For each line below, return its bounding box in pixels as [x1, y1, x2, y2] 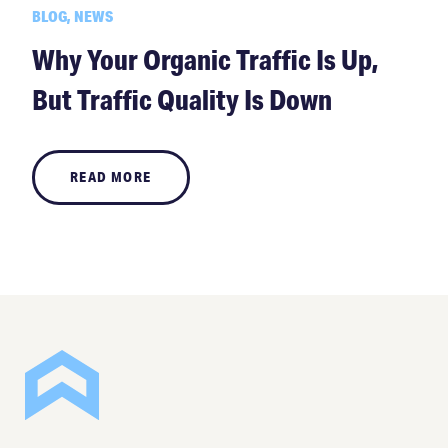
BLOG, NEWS [32, 6, 113, 27]
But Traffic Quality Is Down [32, 82, 332, 118]
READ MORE [70, 168, 152, 187]
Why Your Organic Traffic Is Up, [32, 42, 379, 78]
